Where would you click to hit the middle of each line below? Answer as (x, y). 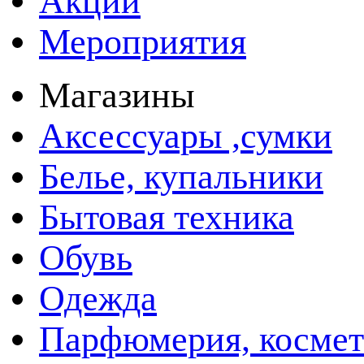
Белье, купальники (181, 176)
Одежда (98, 298)
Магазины (117, 95)
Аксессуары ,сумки (186, 135)
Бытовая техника (167, 217)
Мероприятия (143, 41)
